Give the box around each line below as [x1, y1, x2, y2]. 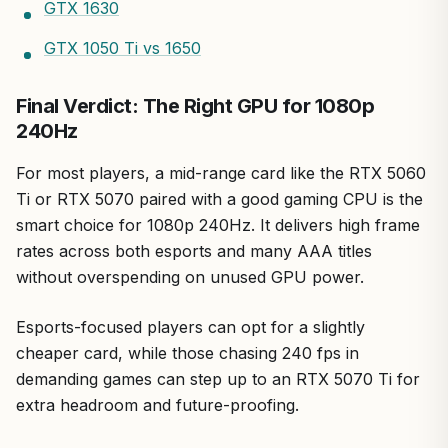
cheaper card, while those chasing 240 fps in [16, 343, 359, 363]
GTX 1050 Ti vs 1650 [44, 38, 201, 58]
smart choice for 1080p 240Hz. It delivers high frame [16, 215, 420, 235]
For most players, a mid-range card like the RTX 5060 [16, 163, 426, 183]
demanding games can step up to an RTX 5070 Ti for [16, 369, 420, 389]
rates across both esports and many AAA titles [16, 241, 372, 261]
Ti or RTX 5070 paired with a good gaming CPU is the [16, 189, 423, 209]
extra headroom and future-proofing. [16, 395, 299, 415]
